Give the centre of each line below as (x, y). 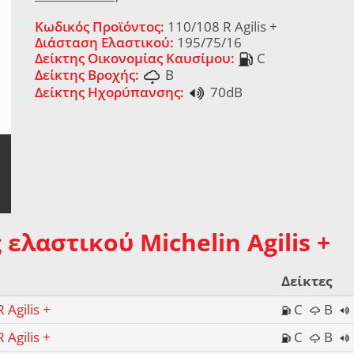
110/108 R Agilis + (221, 26)
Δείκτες (307, 281)
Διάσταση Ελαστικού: (104, 42)
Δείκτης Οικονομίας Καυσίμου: (135, 58)
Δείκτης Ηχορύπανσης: (109, 92)
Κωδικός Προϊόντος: (100, 26)
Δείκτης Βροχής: (87, 75)
